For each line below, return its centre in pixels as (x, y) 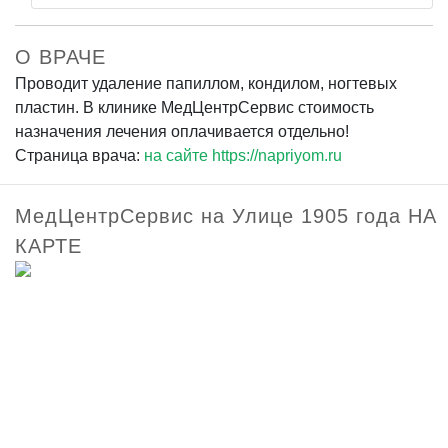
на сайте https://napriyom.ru (243, 155)
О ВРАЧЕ (60, 56)
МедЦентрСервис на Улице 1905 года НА (226, 215)
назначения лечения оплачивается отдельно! (182, 131)
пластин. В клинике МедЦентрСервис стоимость (194, 107)
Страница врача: (79, 155)
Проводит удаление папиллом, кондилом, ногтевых (206, 83)
